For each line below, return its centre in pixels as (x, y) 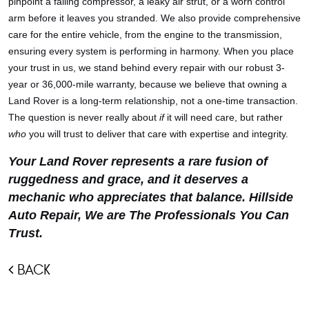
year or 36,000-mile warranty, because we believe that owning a (148, 84)
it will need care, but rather (223, 117)
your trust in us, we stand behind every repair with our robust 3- (147, 67)
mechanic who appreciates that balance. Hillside (151, 197)
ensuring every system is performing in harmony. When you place (151, 51)
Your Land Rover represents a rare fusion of (138, 161)
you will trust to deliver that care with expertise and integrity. (157, 133)
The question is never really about (84, 117)
